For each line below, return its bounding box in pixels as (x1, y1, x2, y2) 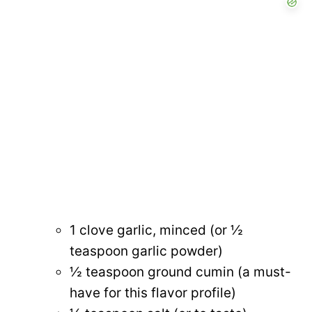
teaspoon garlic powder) (70, 242, 223, 259)
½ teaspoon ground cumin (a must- (70, 263, 291, 280)
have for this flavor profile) (70, 284, 236, 301)
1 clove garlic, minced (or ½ (70, 221, 243, 238)
